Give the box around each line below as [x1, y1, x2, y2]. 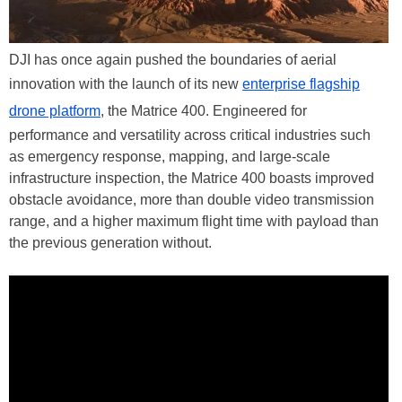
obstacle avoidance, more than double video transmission [9, 191, 374, 207]
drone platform [9, 102, 100, 118]
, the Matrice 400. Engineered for [100, 102, 307, 118]
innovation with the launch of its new [9, 75, 242, 92]
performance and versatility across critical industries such [9, 127, 371, 143]
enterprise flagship [242, 75, 360, 92]
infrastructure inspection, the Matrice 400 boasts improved [9, 170, 374, 186]
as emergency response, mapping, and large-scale [9, 148, 330, 164]
